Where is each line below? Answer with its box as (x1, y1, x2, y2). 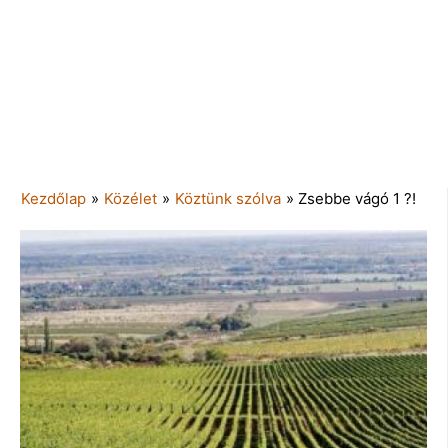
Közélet (104, 188, 157, 208)
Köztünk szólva (175, 188, 281, 208)
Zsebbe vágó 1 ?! (298, 188, 416, 208)
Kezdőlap (21, 188, 86, 208)
